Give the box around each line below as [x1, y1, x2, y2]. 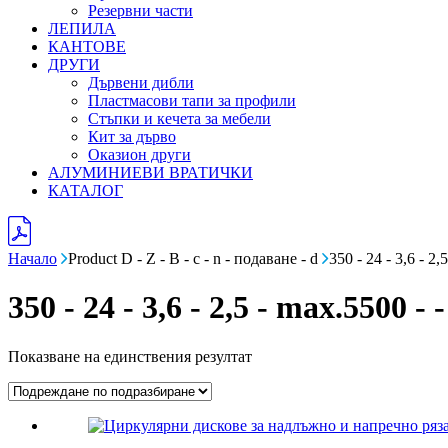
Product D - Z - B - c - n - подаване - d [68, 250, 322, 267]
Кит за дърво [88, 128, 176, 145]
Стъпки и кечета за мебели [88, 110, 271, 127]
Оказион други [88, 146, 191, 163]
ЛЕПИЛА [48, 20, 116, 37]
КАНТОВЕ [48, 38, 126, 55]
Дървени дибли [88, 74, 194, 91]
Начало [8, 250, 57, 267]
